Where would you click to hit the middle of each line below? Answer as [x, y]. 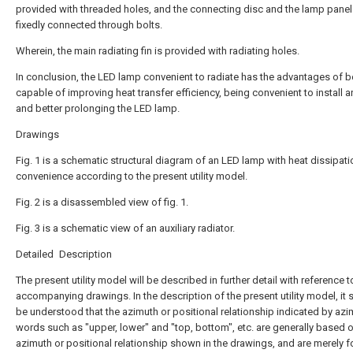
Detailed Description [64, 254]
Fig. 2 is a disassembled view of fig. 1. [102, 202]
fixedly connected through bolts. [89, 25]
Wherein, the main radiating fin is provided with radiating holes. [158, 51]
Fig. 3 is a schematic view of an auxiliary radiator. [125, 228]
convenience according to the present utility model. [132, 176]
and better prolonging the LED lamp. [98, 108]
